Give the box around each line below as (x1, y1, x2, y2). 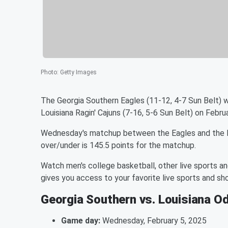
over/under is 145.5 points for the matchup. (41, 140, 196, 150)
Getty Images (60, 68, 97, 76)
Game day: (61, 215, 100, 225)
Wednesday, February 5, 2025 (100, 215, 207, 225)
